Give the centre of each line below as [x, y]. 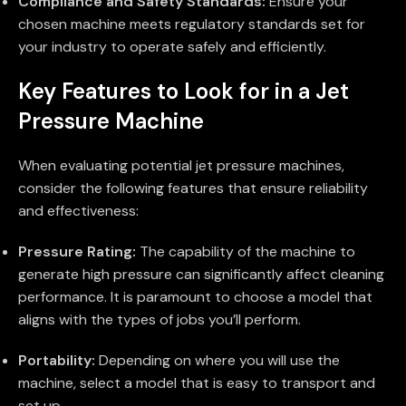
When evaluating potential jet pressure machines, [181, 166]
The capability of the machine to [246, 252]
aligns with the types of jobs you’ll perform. [159, 320]
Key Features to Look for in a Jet [184, 92]
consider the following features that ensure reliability [193, 188]
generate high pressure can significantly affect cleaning [201, 275]
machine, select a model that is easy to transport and [197, 383]
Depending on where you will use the [217, 361]
